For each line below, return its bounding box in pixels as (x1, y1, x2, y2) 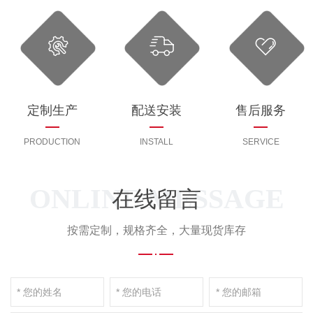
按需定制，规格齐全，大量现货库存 (67, 224, 246, 236)
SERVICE (242, 136, 279, 147)
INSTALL (139, 136, 173, 147)
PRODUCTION (24, 136, 81, 147)
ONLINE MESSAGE (29, 182, 284, 214)
